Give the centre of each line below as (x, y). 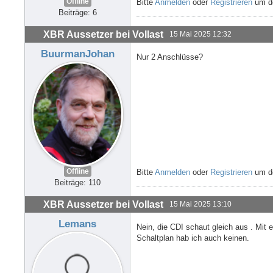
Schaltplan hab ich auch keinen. (193, 238)
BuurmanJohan (77, 53)
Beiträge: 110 (77, 183)
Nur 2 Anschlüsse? (170, 57)
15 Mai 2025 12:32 (200, 34)
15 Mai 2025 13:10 (200, 204)
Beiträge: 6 (77, 13)
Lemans (77, 223)
